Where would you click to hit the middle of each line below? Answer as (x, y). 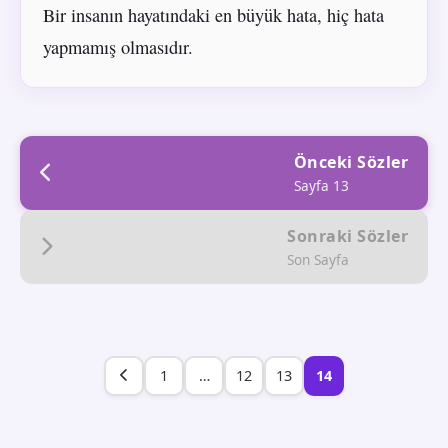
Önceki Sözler (350, 161)
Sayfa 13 (321, 185)
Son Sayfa (318, 259)
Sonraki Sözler (347, 235)
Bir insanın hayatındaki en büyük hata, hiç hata (213, 14)
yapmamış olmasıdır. (117, 46)
